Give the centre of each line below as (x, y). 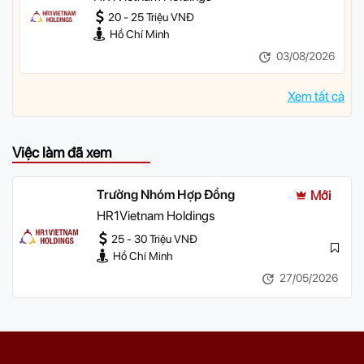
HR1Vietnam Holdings (156, 216)
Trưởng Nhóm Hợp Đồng (166, 195)
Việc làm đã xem (62, 153)
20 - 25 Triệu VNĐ (150, 17)
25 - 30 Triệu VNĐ (153, 239)
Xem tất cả (316, 97)
